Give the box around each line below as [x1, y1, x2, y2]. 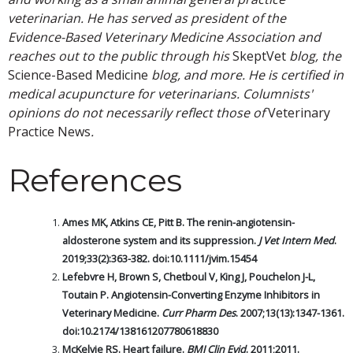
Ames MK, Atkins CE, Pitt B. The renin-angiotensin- [62, 215, 295, 230]
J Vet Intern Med [258, 233, 334, 248]
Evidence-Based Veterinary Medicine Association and [8, 28, 321, 46]
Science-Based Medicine [8, 66, 148, 84]
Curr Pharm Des [162, 306, 236, 321]
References [8, 161, 181, 200]
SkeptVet [232, 47, 289, 65]
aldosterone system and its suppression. [62, 233, 258, 248]
